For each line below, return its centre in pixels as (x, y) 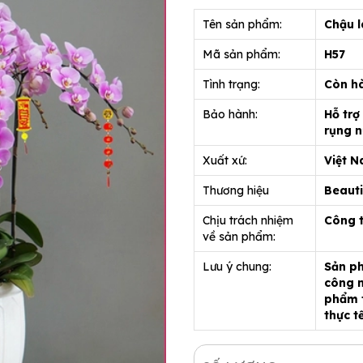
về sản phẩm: (239, 237)
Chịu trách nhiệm (248, 220)
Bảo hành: (230, 114)
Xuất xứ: (225, 160)
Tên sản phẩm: (242, 24)
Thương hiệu (236, 190)
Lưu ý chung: (237, 267)
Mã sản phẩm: (241, 54)
